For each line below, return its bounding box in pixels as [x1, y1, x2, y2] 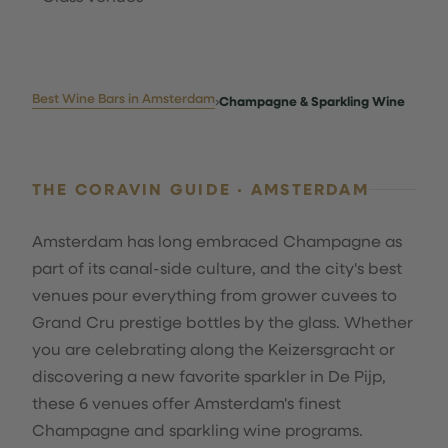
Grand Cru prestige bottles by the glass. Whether [32, 311, 413, 332]
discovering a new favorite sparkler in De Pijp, [32, 365, 386, 386]
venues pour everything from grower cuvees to [32, 284, 397, 305]
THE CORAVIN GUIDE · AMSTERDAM [32, 178, 369, 200]
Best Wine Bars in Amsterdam [32, 89, 215, 107]
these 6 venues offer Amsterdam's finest [32, 392, 341, 413]
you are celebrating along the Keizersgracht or [32, 338, 395, 359]
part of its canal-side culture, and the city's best [32, 257, 402, 278]
